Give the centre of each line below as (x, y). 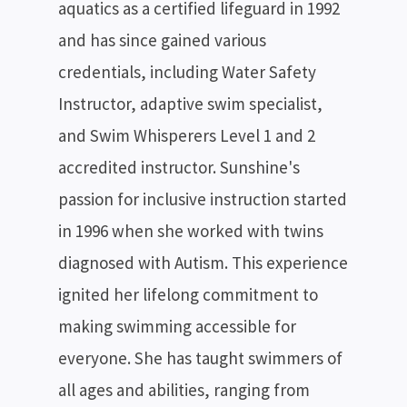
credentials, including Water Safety (187, 71)
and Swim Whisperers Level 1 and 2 (187, 135)
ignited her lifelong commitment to (188, 294)
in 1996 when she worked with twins (191, 230)
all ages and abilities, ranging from (184, 389)
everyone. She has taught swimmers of (200, 357)
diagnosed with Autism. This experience (203, 262)
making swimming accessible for (177, 326)
